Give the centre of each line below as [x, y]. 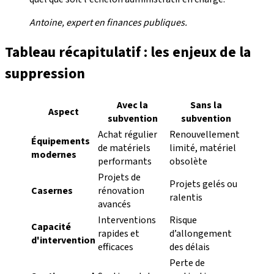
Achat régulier [128, 135]
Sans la [206, 106]
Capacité [51, 227]
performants [125, 162]
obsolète [188, 162]
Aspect [63, 112]
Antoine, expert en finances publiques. [108, 23]
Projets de [119, 178]
